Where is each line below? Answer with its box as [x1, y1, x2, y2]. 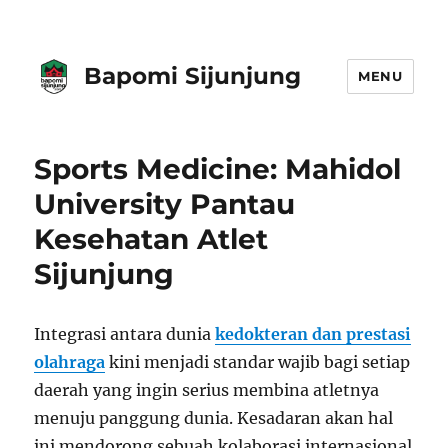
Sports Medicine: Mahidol [34, 152, 402, 186]
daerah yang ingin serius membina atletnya [34, 380, 380, 400]
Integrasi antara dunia [34, 324, 216, 344]
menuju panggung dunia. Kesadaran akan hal [34, 408, 394, 428]
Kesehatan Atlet [34, 222, 269, 256]
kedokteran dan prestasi [215, 324, 412, 344]
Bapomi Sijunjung [84, 62, 302, 90]
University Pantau [34, 187, 296, 221]
